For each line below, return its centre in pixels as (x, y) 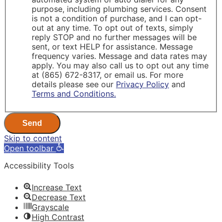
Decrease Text (59, 197)
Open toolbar (29, 148)
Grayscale (50, 207)
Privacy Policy (142, 84)
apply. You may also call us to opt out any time (120, 65)
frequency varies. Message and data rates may (119, 56)
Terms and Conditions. (74, 93)
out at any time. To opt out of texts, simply (112, 28)
